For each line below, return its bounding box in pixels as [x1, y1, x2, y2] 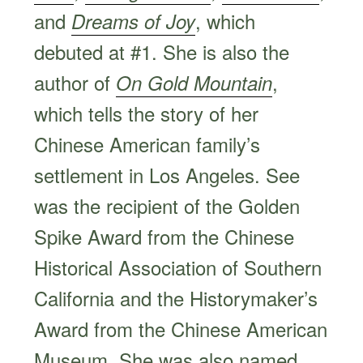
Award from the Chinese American [34, 314, 328, 343]
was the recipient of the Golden [34, 190, 301, 220]
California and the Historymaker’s [34, 283, 318, 312]
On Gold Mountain [116, 68, 273, 96]
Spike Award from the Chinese [34, 221, 295, 250]
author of [34, 67, 117, 96]
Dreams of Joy [71, 6, 196, 35]
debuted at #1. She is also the [34, 36, 290, 66]
